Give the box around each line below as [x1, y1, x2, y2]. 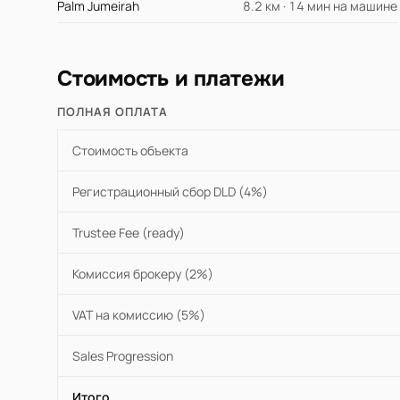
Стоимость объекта [72, 142, 188, 160]
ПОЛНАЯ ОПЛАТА [57, 104, 169, 121]
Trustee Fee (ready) [72, 224, 185, 242]
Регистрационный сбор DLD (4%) [72, 183, 268, 201]
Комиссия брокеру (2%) [72, 265, 213, 283]
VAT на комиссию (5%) [72, 306, 205, 324]
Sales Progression [72, 347, 173, 365]
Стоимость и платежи [57, 65, 285, 93]
